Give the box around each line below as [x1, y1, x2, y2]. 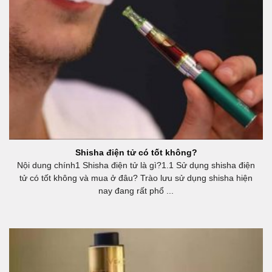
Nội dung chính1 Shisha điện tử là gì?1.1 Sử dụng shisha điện [17, 161, 255, 171]
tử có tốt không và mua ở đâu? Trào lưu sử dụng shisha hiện [19, 174, 253, 183]
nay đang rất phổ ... [98, 186, 174, 196]
